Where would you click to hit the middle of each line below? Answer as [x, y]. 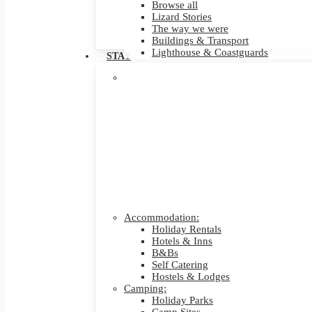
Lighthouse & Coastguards [210, 52]
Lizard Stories [182, 17]
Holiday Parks [182, 300]
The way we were [190, 29]
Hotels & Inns [182, 241]
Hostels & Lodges [191, 276]
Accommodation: [162, 217]
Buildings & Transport [200, 40]
